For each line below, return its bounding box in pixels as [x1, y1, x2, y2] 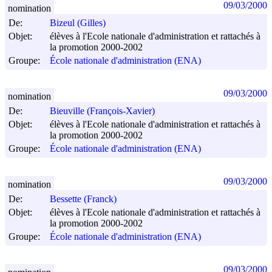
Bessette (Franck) [50, 194, 117, 205]
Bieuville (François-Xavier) [50, 106, 155, 117]
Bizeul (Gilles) [50, 18, 106, 29]
